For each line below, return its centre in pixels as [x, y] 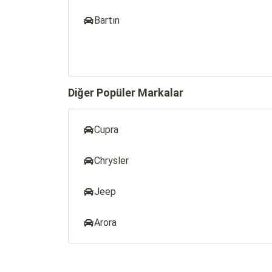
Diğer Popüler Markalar [126, 93]
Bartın [107, 20]
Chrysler [111, 161]
